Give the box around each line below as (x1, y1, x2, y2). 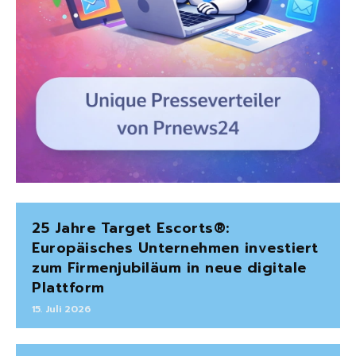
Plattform (32, 277, 105, 300)
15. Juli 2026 (32, 302, 91, 317)
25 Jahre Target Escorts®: (32, 217, 230, 240)
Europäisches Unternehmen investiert (32, 237, 319, 260)
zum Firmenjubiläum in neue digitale (32, 257, 307, 280)
